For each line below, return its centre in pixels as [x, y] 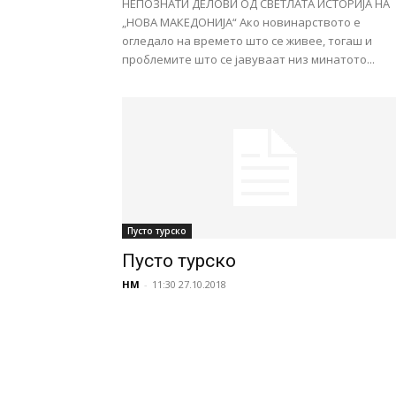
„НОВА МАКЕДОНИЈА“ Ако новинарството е [241, 22]
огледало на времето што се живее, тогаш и [247, 41]
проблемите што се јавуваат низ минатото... [248, 59]
